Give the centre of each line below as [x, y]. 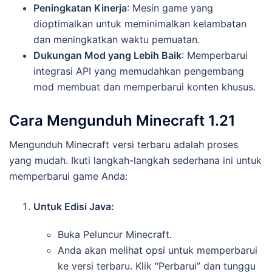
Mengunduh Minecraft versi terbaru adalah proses [124, 144]
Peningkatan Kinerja [80, 8]
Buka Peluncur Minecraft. [115, 234]
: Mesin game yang [170, 8]
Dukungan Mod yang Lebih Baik [107, 55]
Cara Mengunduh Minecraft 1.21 [122, 120]
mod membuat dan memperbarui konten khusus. [144, 87]
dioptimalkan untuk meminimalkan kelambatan [140, 23]
